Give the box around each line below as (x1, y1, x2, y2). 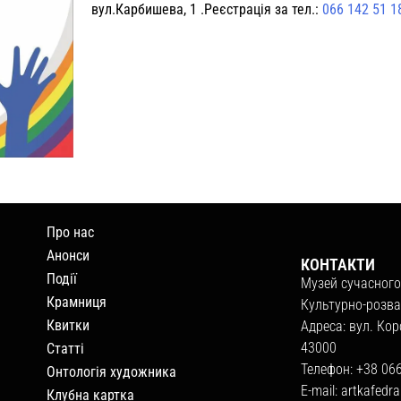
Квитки (47, 316, 90, 334)
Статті (47, 339, 85, 357)
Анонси (47, 246, 90, 264)
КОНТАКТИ (301, 254, 376, 274)
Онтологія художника (47, 363, 177, 380)
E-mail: (301, 381, 342, 399)
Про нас (47, 223, 95, 241)
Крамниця (47, 293, 107, 311)
